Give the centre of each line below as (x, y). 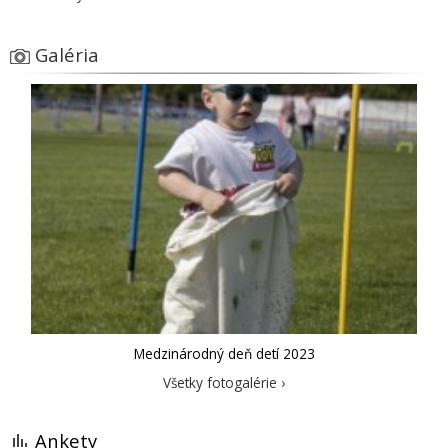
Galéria (67, 54)
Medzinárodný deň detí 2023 (224, 354)
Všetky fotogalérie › (224, 383)
